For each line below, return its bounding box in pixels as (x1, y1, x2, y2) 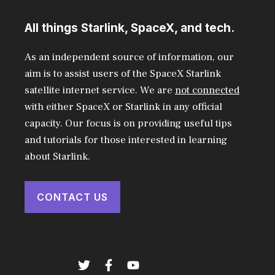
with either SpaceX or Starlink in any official (25, 100, 222, 114)
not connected (175, 83, 239, 98)
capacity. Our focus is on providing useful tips (25, 117, 232, 131)
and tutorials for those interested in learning (25, 133, 227, 147)
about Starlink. (25, 150, 90, 164)
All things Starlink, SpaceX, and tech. (25, 21, 234, 36)
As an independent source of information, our (25, 50, 234, 64)
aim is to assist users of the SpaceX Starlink (25, 67, 221, 81)
